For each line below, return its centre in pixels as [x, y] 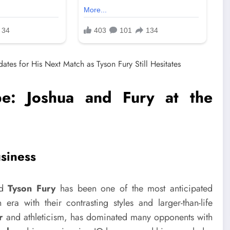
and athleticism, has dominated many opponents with [108, 217]
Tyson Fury [32, 188]
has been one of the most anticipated [134, 188]
